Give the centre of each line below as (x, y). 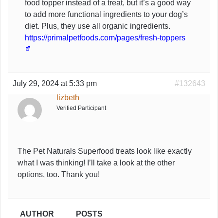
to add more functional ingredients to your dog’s (106, 14)
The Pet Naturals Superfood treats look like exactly (105, 151)
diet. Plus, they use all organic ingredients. (98, 26)
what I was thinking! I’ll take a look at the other (96, 163)
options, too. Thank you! (59, 174)
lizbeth (68, 97)
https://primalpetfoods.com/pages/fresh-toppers (105, 37)
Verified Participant (81, 108)
